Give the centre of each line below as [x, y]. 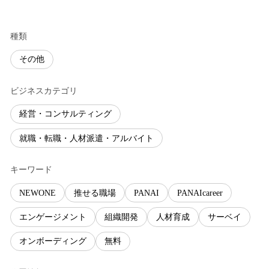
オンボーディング [53, 241]
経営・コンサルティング [65, 114]
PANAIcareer [200, 193]
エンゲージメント [53, 217]
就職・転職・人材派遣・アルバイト [86, 138]
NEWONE [38, 193]
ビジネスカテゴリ [44, 91]
